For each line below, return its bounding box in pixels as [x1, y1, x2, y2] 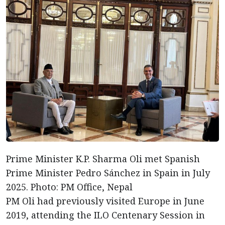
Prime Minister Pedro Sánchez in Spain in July [6, 167, 210, 179]
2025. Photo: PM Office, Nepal [6, 181, 133, 193]
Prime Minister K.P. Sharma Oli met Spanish [6, 153, 200, 165]
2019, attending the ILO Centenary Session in [6, 209, 205, 221]
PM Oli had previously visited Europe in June [6, 195, 204, 207]
